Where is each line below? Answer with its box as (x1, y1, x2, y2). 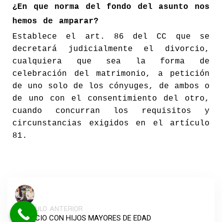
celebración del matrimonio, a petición (12, 69, 210, 78)
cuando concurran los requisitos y (12, 106, 210, 115)
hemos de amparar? (12, 16, 99, 26)
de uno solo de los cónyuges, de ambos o (12, 81, 210, 91)
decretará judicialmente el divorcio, (12, 44, 210, 54)
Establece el (12, 32, 85, 41)
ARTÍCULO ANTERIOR (15, 204, 83, 213)
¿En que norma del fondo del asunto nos (12, 2, 210, 11)
